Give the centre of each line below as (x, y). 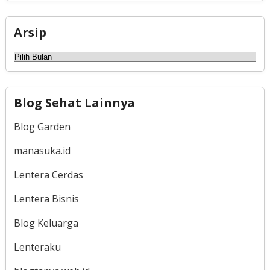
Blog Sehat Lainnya (74, 103)
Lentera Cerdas (48, 175)
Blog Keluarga (46, 223)
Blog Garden (42, 127)
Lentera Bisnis (46, 199)
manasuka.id (42, 151)
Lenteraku (37, 247)
